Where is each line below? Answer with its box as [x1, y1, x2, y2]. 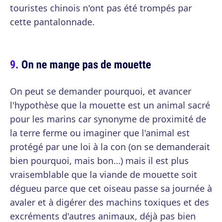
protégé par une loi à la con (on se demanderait [10, 141, 210, 153]
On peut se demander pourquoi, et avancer [10, 85, 191, 97]
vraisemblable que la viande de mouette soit [10, 168, 197, 180]
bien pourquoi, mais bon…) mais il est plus [10, 155, 189, 166]
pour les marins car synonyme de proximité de [10, 113, 206, 125]
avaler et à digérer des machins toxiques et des [10, 196, 209, 208]
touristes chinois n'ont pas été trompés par [10, 2, 192, 14]
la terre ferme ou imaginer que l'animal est [10, 127, 190, 139]
